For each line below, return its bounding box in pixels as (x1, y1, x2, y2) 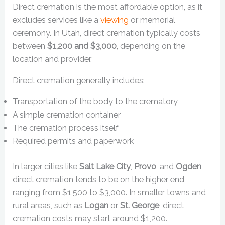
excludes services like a (13, 15, 101, 25)
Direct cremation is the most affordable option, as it (13, 2, 203, 12)
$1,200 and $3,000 (47, 41, 117, 51)
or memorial (129, 15, 176, 25)
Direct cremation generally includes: (13, 75, 145, 85)
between (13, 41, 48, 51)
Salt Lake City (79, 161, 131, 171)
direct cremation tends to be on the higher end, (13, 174, 186, 184)
